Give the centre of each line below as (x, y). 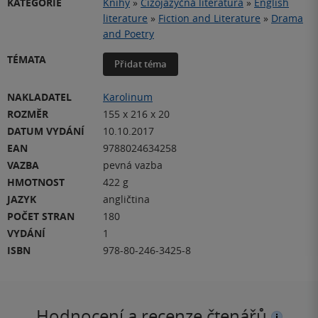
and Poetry (128, 34)
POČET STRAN (41, 216)
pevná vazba (133, 165)
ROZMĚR (28, 114)
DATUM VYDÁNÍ (46, 131)
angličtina (126, 199)
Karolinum (128, 97)
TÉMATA (27, 60)
